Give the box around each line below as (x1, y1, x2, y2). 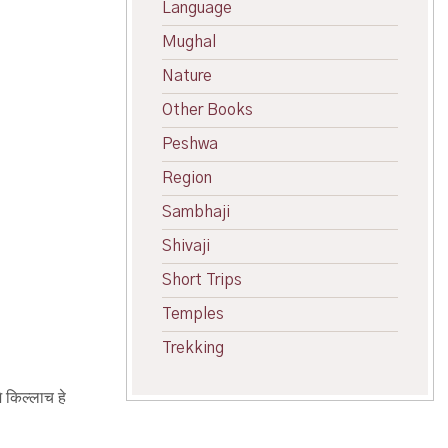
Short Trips (162, 272, 242, 288)
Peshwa (162, 136, 218, 152)
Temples (162, 306, 224, 322)
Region (162, 170, 212, 186)
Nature (162, 68, 212, 84)
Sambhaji (162, 204, 230, 220)
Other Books (162, 102, 253, 118)
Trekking (162, 340, 224, 356)
